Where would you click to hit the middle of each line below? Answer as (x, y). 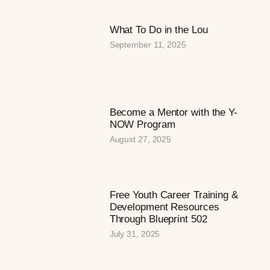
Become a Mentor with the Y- (173, 112)
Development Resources (164, 207)
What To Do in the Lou (159, 30)
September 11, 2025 (148, 44)
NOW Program (142, 124)
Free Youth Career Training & (174, 195)
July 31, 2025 (135, 234)
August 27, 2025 (140, 139)
